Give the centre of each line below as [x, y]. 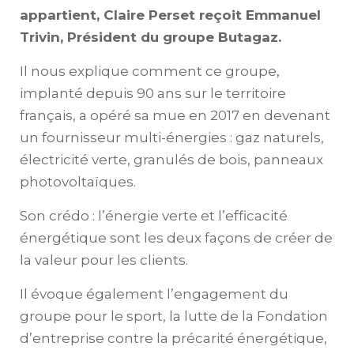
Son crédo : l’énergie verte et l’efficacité [154, 215]
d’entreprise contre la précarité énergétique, [173, 338]
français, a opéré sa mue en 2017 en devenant [175, 115]
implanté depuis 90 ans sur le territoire [153, 93]
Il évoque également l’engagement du [154, 294]
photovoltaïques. [78, 181]
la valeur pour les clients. [104, 260]
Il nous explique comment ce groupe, [150, 71]
